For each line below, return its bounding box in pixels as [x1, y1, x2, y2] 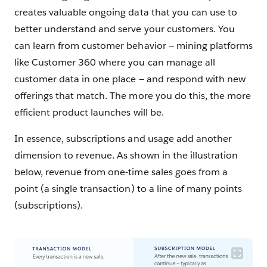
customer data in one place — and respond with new [14, 73, 246, 86]
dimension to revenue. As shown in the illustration [14, 149, 238, 162]
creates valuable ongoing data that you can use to [14, 6, 237, 19]
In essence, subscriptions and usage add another [14, 132, 232, 145]
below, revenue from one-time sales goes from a [14, 166, 228, 179]
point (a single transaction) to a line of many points [14, 182, 243, 195]
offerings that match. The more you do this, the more [14, 89, 251, 103]
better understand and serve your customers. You [14, 23, 235, 36]
